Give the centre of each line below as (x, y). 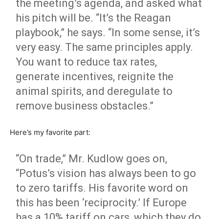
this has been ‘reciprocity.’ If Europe (101, 203)
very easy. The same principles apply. (105, 47)
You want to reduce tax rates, (87, 62)
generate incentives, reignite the (95, 77)
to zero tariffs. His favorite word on (102, 188)
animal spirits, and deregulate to (94, 91)
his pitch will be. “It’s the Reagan (94, 18)
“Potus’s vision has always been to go (106, 173)
